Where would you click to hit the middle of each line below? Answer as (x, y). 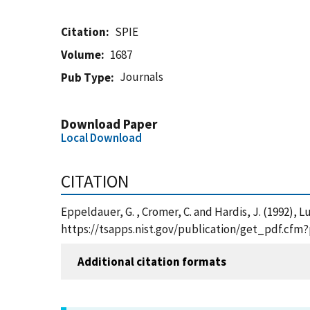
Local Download (101, 138)
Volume (81, 55)
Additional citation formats (152, 261)
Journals (142, 77)
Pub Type (86, 77)
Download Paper (109, 124)
